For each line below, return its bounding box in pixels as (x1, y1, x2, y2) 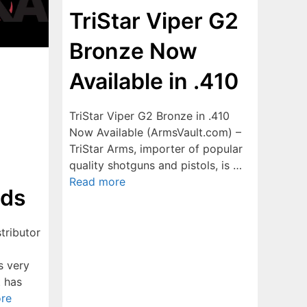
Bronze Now (69, 38, 197, 64)
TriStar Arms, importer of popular (69, 142, 243, 156)
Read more (69, 175, 125, 188)
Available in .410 (69, 68, 238, 95)
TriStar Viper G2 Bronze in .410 (69, 109, 230, 123)
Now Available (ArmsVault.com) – (69, 125, 241, 139)
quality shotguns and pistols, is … (69, 158, 242, 172)
